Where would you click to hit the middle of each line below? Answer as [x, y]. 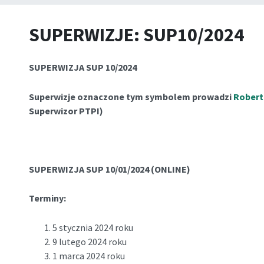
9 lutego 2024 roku [89, 241]
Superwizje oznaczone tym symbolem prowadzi [131, 96]
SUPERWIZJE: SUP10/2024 [136, 35]
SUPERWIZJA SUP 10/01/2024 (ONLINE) [109, 169]
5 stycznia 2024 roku [93, 227]
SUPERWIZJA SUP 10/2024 [82, 67]
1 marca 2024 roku [88, 255]
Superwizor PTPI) [67, 110]
